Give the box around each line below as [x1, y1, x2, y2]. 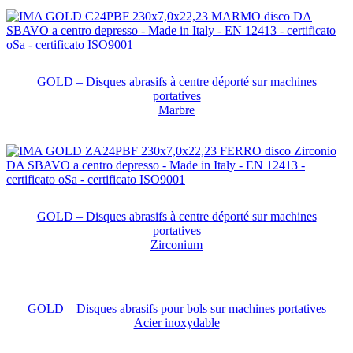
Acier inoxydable [133, 316, 220, 330]
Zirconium [150, 238, 203, 252]
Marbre [158, 102, 195, 117]
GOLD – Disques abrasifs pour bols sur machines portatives [27, 302, 326, 316]
